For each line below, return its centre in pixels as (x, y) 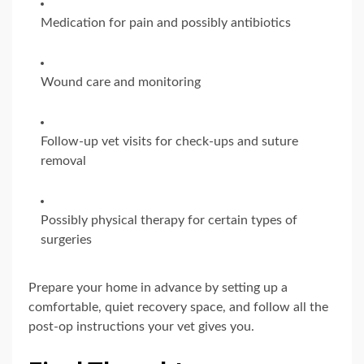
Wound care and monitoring (121, 82)
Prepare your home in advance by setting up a (158, 287)
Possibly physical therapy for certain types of (169, 220)
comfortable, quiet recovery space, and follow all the (178, 307)
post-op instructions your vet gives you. (141, 326)
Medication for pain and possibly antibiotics (166, 22)
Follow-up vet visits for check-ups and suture (169, 141)
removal (63, 160)
